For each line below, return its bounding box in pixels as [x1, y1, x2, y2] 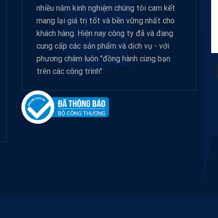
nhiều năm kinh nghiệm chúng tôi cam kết [36, 3, 175, 13]
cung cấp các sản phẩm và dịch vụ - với [36, 41, 169, 51]
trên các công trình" [36, 67, 102, 76]
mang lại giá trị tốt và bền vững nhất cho [36, 16, 175, 26]
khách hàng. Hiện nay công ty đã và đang [36, 29, 173, 38]
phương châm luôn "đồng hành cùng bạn [36, 54, 170, 64]
